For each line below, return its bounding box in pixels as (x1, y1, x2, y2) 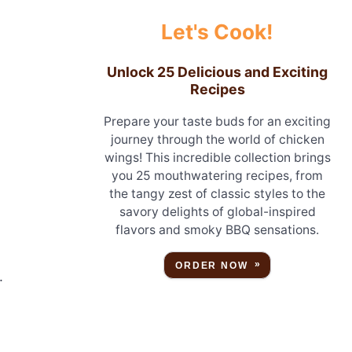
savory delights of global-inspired (119, 203, 316, 219)
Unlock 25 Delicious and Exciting (107, 64, 328, 81)
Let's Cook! (161, 19, 274, 44)
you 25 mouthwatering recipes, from (112, 167, 324, 183)
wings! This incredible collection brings (104, 149, 331, 165)
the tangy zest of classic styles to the (109, 185, 326, 201)
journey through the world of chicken (110, 131, 324, 147)
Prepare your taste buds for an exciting (104, 113, 332, 129)
